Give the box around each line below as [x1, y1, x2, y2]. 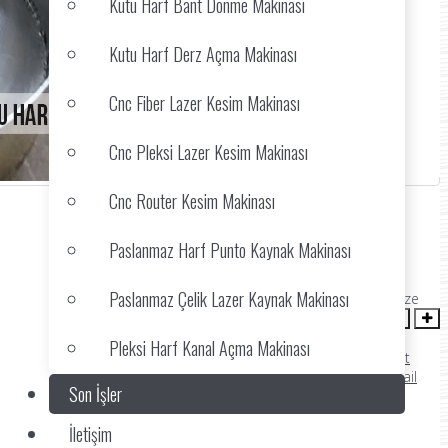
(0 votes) [176, 273, 215, 289]
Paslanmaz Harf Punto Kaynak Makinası [109, 237, 351, 263]
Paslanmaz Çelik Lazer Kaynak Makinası [109, 286, 349, 312]
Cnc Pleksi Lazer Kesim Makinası [109, 139, 308, 165]
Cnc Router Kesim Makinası [109, 188, 275, 214]
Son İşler [69, 381, 122, 407]
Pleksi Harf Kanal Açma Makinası [109, 335, 310, 361]
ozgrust [255, 271, 303, 291]
